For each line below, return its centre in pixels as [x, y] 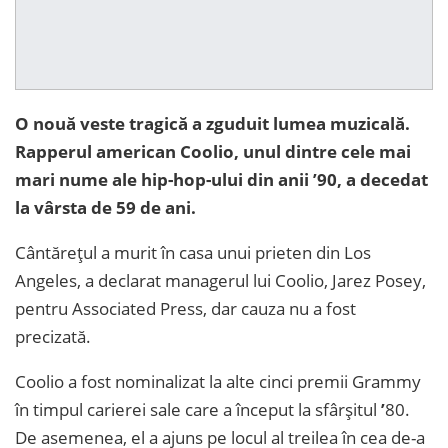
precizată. [53, 337]
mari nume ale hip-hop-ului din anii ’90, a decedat [221, 180]
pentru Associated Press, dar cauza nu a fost [185, 309]
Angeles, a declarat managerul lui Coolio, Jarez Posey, [220, 281]
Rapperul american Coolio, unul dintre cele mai [213, 152]
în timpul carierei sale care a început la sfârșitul [198, 410]
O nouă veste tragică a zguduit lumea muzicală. [212, 124]
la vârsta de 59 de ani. [107, 208]
